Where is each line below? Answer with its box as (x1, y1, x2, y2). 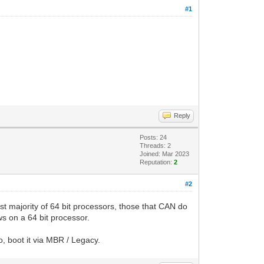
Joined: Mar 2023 (140, 150, 190, 157)
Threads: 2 (140, 141, 171, 149)
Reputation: (140, 158, 174, 166)
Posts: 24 (140, 133, 167, 141)
